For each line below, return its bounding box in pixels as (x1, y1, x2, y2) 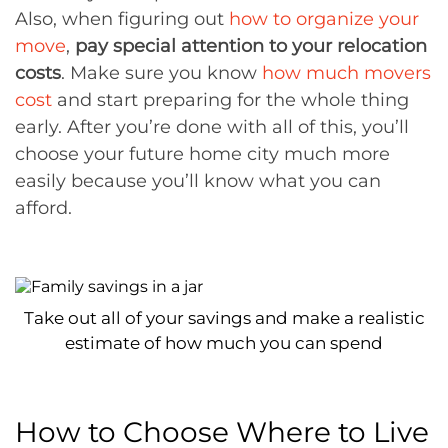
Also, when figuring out (15, 8, 229, 30)
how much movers (262, 62, 431, 84)
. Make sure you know (61, 62, 262, 84)
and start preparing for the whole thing (52, 89, 409, 111)
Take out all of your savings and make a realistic (23, 308, 425, 328)
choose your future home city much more (15, 143, 390, 165)
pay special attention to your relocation (75, 35, 427, 57)
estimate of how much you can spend (65, 333, 383, 353)
